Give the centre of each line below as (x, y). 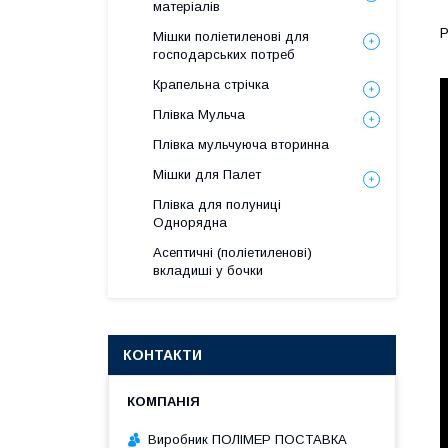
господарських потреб (224, 54)
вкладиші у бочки (208, 270)
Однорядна (190, 222)
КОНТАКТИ (162, 355)
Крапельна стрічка (211, 84)
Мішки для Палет (207, 174)
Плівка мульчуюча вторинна (241, 144)
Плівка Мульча (199, 114)
